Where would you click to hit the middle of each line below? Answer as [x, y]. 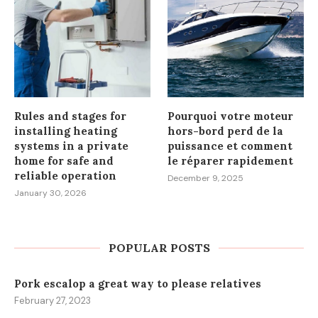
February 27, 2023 [53, 300]
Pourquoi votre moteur [231, 116]
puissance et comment [230, 146]
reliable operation [65, 175]
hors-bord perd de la [226, 131]
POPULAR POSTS [159, 247]
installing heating [66, 131]
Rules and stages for [70, 116]
